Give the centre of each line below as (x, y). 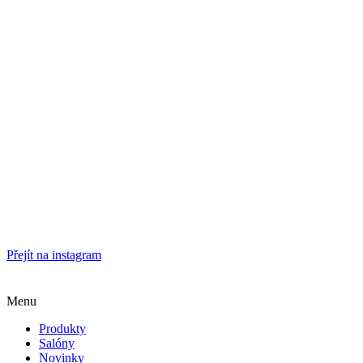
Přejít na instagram (54, 255)
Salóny (57, 344)
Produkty (62, 329)
